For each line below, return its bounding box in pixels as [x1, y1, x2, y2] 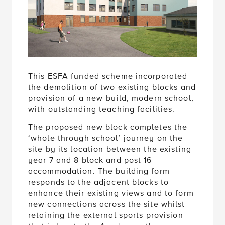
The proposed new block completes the [28, 122, 188, 133]
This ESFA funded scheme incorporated [28, 71, 188, 81]
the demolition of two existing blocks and [28, 82, 196, 92]
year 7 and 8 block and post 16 [28, 155, 152, 166]
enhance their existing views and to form [28, 188, 194, 199]
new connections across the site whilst [28, 199, 185, 210]
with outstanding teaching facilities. [28, 104, 175, 115]
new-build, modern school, [83, 93, 194, 103]
